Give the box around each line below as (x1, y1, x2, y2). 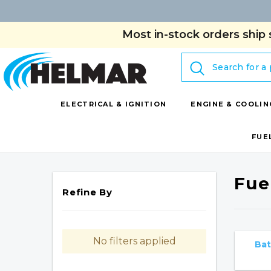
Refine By (62, 186, 113, 198)
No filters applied (93, 235, 176, 247)
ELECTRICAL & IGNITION (60, 100, 167, 108)
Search (182, 53, 216, 65)
